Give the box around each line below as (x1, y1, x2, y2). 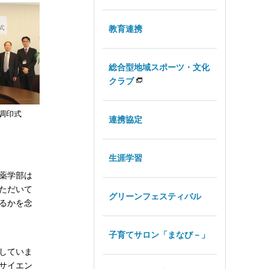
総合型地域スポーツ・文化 (109, 62, 210, 72)
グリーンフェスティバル (109, 191, 201, 201)
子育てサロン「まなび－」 (109, 229, 210, 240)
